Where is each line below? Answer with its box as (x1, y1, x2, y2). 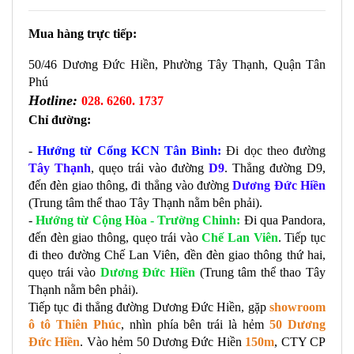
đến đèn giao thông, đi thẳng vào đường (28, 178, 233, 192)
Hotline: (28, 92, 81, 108)
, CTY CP (274, 334, 326, 348)
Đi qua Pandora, (240, 213, 326, 227)
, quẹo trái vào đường (91, 160, 209, 175)
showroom (269, 299, 326, 314)
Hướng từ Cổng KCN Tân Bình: (37, 143, 222, 157)
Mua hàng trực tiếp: (28, 26, 137, 40)
